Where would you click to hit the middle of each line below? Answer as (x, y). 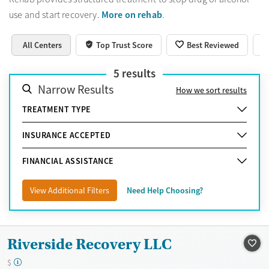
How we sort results (211, 90)
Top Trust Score (125, 45)
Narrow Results (76, 89)
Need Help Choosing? (165, 190)
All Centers (43, 45)
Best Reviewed (213, 45)
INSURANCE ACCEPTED (67, 135)
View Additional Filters (70, 190)
